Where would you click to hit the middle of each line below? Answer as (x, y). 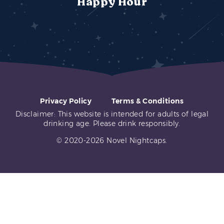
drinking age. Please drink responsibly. (112, 123)
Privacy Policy (66, 101)
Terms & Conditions (148, 101)
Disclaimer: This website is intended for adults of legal (112, 114)
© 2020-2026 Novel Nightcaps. (112, 140)
